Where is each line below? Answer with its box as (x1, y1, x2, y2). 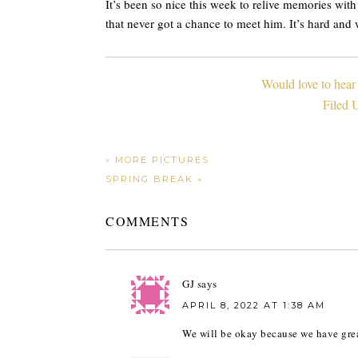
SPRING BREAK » (105, 173, 203, 185)
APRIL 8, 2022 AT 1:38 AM (182, 300, 325, 311)
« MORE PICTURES (105, 154, 209, 165)
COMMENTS (105, 213, 189, 229)
